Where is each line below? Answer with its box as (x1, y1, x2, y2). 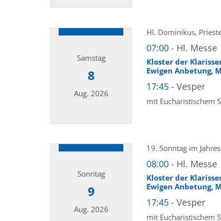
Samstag (76, 53, 106, 63)
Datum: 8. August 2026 (50, 123, 128, 134)
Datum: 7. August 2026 (50, 7, 128, 18)
